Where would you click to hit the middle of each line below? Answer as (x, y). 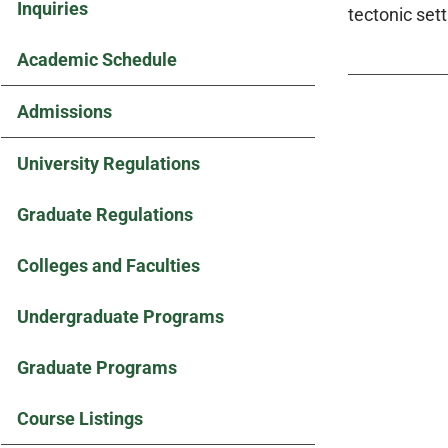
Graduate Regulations (105, 214)
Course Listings (80, 418)
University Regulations (108, 163)
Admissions (64, 111)
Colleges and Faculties (108, 265)
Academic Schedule (97, 59)
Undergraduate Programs (120, 316)
